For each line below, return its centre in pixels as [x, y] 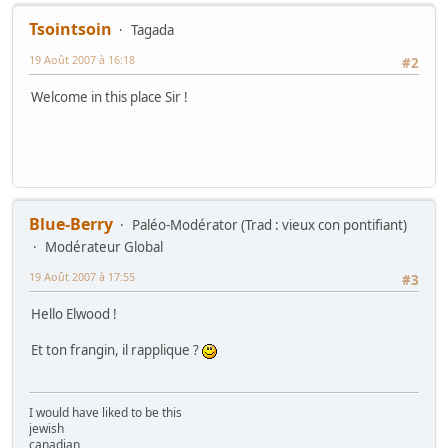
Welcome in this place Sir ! [109, 97]
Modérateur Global [104, 247]
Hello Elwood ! [74, 314]
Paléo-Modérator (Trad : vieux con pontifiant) [269, 225]
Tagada [152, 30]
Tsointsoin [70, 29]
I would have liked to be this [105, 413]
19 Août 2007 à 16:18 [82, 60]
